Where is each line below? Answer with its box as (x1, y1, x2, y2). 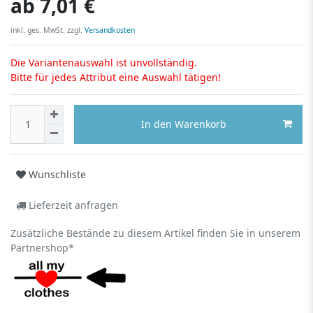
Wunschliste (29, 168, 86, 182)
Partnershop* (10, 240, 74, 254)
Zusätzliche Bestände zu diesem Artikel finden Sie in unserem (10, 226, 300, 240)
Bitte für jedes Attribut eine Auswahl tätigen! (10, 70, 221, 84)
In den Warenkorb (141, 117, 226, 131)
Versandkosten (82, 24, 135, 35)
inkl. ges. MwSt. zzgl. (10, 24, 82, 35)
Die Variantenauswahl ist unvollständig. (10, 55, 197, 69)
